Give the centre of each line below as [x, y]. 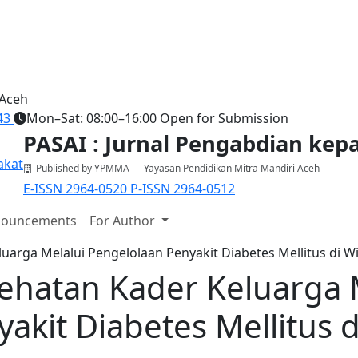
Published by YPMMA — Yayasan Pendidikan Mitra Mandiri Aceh [178, 168]
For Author [123, 221]
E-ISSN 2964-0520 [77, 189]
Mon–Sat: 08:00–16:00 [91, 118]
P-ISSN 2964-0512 [183, 189]
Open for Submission [224, 118]
